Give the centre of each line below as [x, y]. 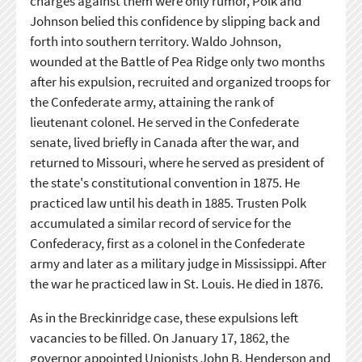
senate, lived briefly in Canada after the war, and [164, 143]
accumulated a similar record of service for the [160, 223]
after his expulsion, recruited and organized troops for [180, 82]
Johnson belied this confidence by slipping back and [175, 21]
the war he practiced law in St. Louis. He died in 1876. [176, 284]
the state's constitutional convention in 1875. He [164, 183]
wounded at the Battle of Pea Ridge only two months [177, 62]
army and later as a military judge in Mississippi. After [178, 264]
